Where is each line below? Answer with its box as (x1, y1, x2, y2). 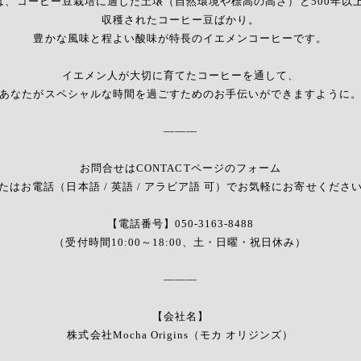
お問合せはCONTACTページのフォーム (80, 162, 281, 175)
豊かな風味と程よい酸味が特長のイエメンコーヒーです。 (33, 32, 328, 45)
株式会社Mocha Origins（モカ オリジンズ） (67, 329, 294, 342)
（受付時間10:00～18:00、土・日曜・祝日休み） (54, 236, 307, 249)
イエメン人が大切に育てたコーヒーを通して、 (61, 69, 300, 82)
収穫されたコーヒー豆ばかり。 (101, 14, 260, 27)
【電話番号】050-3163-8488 (106, 218, 255, 230)
